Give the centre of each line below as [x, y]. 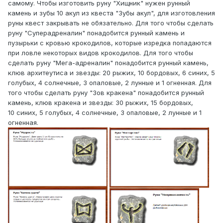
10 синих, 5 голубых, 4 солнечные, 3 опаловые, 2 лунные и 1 [105, 112]
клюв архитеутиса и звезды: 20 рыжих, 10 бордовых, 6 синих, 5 [111, 72]
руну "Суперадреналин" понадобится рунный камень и [96, 33]
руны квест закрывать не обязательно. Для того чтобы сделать [111, 23]
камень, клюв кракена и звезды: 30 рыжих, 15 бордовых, [101, 102]
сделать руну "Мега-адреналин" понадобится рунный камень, [108, 62]
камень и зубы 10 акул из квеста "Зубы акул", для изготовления [111, 13]
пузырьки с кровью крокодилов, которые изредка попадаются [110, 43]
